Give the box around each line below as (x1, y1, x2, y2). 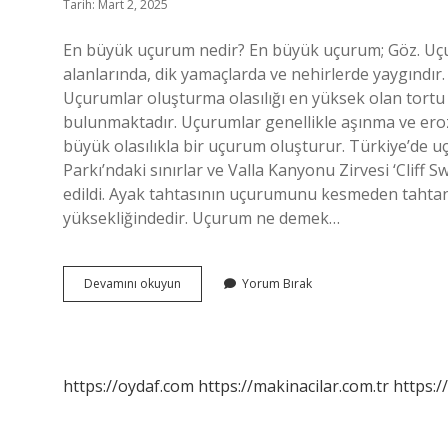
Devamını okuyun (84, 275, 181, 292)
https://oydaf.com (63, 375, 194, 397)
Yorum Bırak (242, 275, 312, 292)
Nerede (180, 328, 223, 345)
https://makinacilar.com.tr (198, 375, 389, 397)
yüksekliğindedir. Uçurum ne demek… (63, 207, 340, 229)
